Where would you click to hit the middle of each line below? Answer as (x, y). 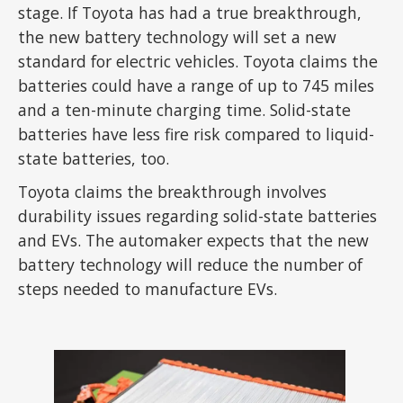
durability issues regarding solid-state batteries (198, 215)
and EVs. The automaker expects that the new (194, 240)
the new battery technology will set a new (178, 36)
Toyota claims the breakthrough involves (173, 191)
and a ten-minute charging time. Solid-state (185, 109)
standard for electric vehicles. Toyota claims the (198, 61)
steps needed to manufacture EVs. (150, 288)
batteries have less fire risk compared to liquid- (197, 134)
